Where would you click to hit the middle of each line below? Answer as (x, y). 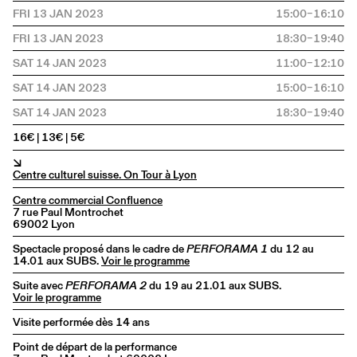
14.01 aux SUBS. (57, 261)
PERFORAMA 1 (228, 249)
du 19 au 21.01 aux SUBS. (215, 286)
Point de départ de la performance (95, 347)
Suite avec (39, 286)
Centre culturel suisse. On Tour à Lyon (105, 175)
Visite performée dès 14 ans (81, 322)
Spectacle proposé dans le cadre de (100, 249)
